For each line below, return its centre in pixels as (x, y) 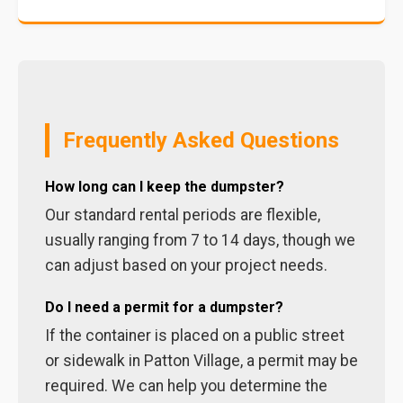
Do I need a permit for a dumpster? (164, 307)
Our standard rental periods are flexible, (183, 215)
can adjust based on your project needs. (186, 265)
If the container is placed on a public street (195, 336)
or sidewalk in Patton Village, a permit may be (201, 361)
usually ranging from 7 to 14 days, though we (200, 240)
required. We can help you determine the (186, 386)
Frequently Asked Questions (201, 140)
